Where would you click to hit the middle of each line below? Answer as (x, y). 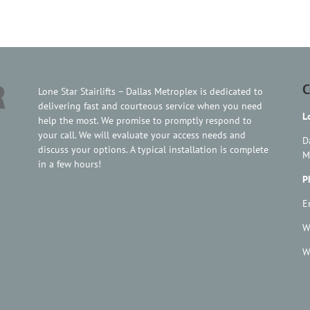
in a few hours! (70, 164)
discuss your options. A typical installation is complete (154, 149)
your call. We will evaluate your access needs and (142, 135)
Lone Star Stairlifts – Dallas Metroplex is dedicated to (151, 91)
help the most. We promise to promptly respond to (145, 120)
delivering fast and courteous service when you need (151, 106)
